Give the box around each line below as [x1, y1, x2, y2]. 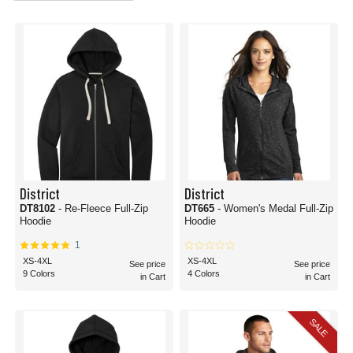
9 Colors [23, 269, 55, 278]
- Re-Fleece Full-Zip [58, 203, 148, 214]
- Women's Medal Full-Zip [217, 203, 333, 214]
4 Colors [188, 269, 220, 278]
